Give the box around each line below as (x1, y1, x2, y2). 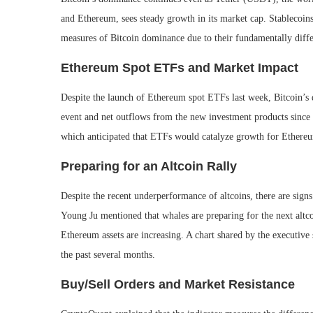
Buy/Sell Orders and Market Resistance (61, 277, 295, 291)
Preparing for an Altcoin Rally (61, 159, 237, 173)
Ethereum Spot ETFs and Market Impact (61, 61, 298, 75)
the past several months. (61, 249, 155, 260)
